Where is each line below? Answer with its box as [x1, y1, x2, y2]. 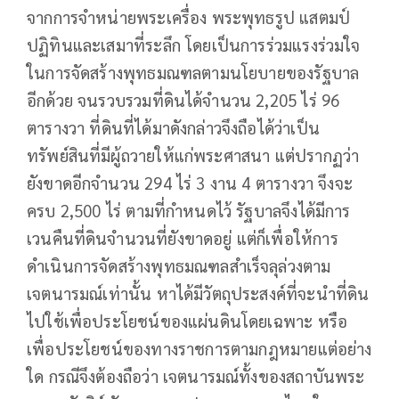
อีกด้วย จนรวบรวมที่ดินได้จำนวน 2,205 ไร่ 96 [27, 89, 340, 111]
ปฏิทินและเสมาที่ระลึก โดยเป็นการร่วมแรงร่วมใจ [27, 34, 361, 56]
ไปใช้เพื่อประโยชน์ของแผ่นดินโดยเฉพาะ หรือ [27, 310, 348, 332]
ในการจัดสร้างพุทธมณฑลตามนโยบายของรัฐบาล [27, 61, 360, 84]
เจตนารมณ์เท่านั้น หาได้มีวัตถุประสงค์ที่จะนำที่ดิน [27, 282, 370, 305]
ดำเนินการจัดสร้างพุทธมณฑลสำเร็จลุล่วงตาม [27, 255, 331, 277]
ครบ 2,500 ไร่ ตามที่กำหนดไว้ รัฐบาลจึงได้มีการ [27, 199, 351, 222]
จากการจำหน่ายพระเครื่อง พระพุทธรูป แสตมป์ [27, 6, 351, 28]
